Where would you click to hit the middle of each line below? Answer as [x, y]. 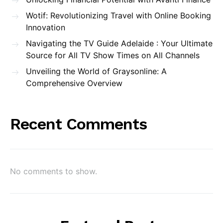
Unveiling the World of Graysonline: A [96, 71]
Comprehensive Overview [74, 83]
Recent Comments [78, 124]
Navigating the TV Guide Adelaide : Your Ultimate [119, 43]
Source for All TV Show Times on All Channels [113, 55]
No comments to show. [54, 171]
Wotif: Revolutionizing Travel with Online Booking [118, 15]
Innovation [46, 27]
